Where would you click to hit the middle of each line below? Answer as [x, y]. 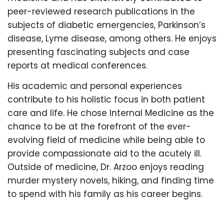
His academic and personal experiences [95, 86]
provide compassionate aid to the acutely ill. [104, 153]
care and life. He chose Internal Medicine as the [111, 113]
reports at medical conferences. [77, 65]
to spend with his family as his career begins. [105, 194]
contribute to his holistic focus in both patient [106, 99]
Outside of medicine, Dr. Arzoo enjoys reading [106, 167]
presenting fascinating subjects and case [98, 52]
